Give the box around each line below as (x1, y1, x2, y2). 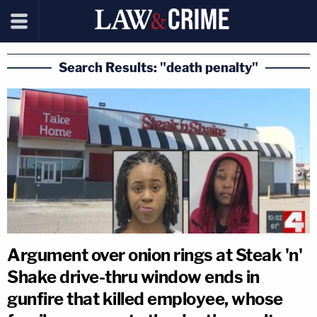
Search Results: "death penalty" (59, 60, 258, 75)
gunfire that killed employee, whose (7, 288, 283, 309)
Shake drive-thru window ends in (7, 266, 260, 287)
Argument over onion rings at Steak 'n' (7, 244, 302, 265)
